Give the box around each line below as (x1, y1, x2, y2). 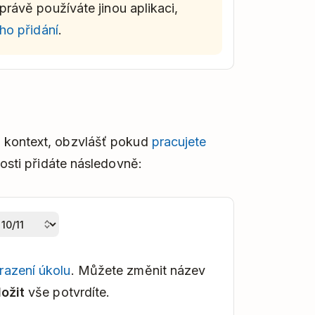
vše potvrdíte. (24, 285, 110, 300)
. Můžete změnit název (70, 263, 206, 278)
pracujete (151, 134, 207, 150)
